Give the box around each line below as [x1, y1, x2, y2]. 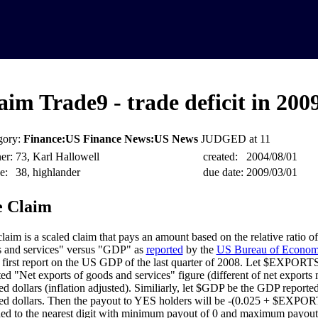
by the [182, 243, 216, 256]
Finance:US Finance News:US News [23, 133, 198, 146]
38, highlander [15, 166, 80, 179]
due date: [202, 166, 243, 179]
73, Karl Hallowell [15, 150, 99, 163]
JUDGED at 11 [200, 133, 270, 146]
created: [202, 150, 238, 163]
